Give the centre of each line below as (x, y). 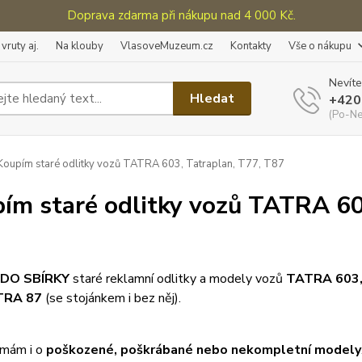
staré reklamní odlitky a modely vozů (177, 279)
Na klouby (80, 46)
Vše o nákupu (320, 46)
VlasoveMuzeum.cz (167, 46)
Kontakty (251, 46)
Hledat (213, 98)
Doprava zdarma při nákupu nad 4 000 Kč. (181, 15)
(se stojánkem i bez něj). (111, 298)
